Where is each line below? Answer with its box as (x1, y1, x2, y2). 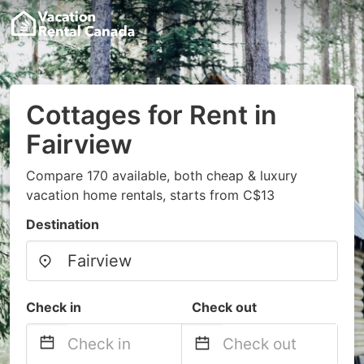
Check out (192, 299, 257, 315)
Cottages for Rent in (26, 99, 277, 131)
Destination (26, 216, 99, 232)
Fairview (26, 128, 132, 160)
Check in (26, 299, 81, 315)
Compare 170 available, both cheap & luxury (26, 167, 297, 184)
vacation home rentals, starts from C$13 (26, 187, 275, 203)
